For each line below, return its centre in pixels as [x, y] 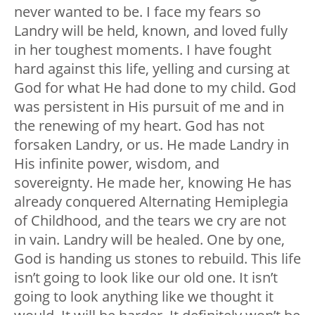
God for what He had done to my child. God [155, 87]
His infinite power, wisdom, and [117, 163]
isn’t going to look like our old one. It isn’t [146, 277]
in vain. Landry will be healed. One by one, [149, 239]
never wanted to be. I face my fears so [137, 11]
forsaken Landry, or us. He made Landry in [152, 144]
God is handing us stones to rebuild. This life [157, 258]
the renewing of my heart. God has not [139, 125]
